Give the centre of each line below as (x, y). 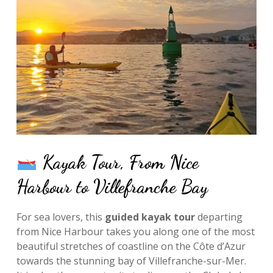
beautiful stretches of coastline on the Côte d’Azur (131, 246)
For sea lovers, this (60, 217)
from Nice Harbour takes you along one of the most (135, 232)
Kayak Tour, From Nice (118, 162)
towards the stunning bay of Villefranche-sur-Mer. (131, 261)
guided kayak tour (150, 217)
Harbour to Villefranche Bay (112, 187)
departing (218, 217)
